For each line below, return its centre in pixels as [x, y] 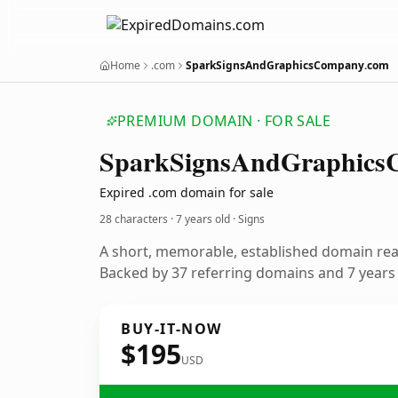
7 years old [203, 219]
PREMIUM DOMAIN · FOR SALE [224, 121]
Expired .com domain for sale [187, 192]
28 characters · [138, 219]
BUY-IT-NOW [171, 329]
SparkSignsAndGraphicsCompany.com [287, 65]
